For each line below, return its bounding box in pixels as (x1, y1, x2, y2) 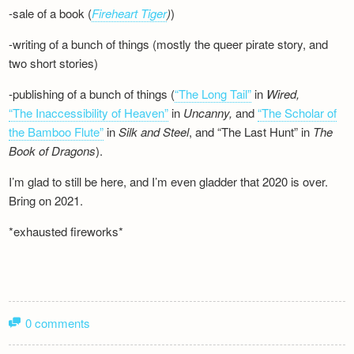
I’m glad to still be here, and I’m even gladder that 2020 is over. (9, 172, 329, 190)
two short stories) (9, 54, 99, 71)
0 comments (25, 314, 91, 332)
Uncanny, (183, 104, 236, 121)
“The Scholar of (258, 104, 337, 121)
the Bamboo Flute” (9, 122, 104, 140)
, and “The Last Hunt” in (189, 122, 314, 140)
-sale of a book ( (9, 4, 92, 21)
